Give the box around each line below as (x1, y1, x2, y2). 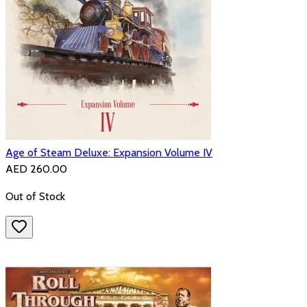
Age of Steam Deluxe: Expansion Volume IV (5, 146, 212, 160)
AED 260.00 (5, 162, 67, 176)
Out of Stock (5, 190, 65, 204)
